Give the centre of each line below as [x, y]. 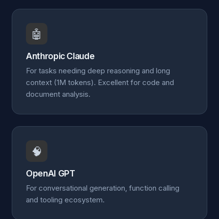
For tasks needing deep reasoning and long [98, 71]
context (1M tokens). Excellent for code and [100, 82]
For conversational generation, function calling [103, 188]
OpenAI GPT [51, 173]
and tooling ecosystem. [65, 200]
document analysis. [58, 94]
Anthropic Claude [60, 56]
